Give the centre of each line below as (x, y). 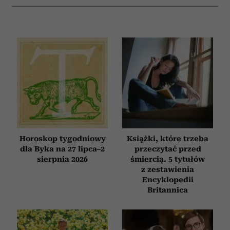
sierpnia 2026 (62, 159)
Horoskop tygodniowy (62, 138)
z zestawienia (168, 169)
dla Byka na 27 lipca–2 (62, 149)
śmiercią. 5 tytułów (168, 159)
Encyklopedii (168, 179)
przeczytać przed (168, 149)
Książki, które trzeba (168, 138)
